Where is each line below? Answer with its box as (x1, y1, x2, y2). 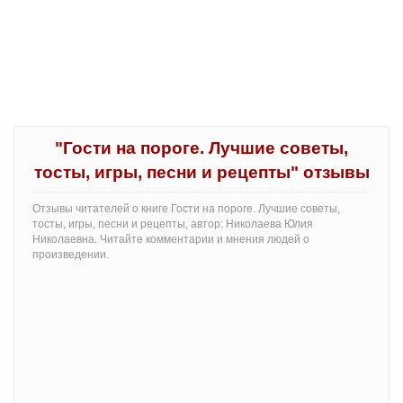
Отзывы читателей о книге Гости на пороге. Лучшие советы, (32, 201, 340, 215)
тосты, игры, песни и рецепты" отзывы (33, 162, 370, 182)
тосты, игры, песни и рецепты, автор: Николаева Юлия (32, 217, 313, 230)
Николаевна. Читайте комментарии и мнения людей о (32, 232, 309, 246)
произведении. (32, 247, 109, 261)
